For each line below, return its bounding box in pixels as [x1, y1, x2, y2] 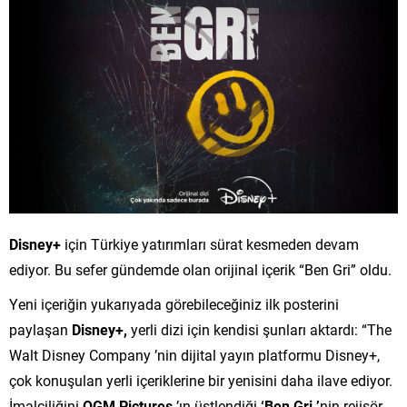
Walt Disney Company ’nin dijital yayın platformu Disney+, [9, 344, 380, 364]
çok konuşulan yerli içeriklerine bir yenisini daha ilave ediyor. [9, 370, 392, 390]
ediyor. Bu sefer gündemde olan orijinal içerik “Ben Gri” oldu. [9, 259, 392, 279]
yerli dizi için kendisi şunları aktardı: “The [131, 319, 392, 339]
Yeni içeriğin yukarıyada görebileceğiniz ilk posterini [9, 293, 339, 313]
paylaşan [9, 319, 72, 339]
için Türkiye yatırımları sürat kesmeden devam [61, 233, 359, 253]
